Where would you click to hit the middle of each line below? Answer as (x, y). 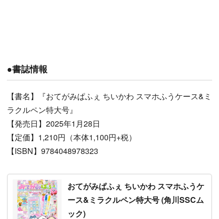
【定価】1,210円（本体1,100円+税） (72, 137)
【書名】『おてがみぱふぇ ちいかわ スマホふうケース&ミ (109, 96)
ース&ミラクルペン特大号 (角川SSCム (136, 200)
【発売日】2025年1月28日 (54, 124)
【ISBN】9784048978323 (53, 151)
